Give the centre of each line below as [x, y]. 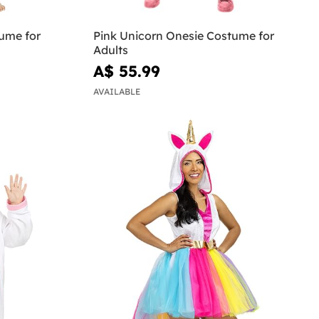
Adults [111, 49]
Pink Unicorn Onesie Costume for [184, 35]
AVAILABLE [117, 92]
